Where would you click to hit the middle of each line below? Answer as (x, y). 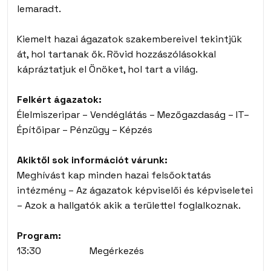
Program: (39, 236)
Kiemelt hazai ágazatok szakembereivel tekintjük (129, 39)
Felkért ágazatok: (59, 100)
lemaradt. (39, 9)
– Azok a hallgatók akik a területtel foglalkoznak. (129, 205)
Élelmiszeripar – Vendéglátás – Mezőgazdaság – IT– (133, 115)
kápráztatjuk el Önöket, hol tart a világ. (107, 69)
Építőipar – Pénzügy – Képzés (85, 130)
